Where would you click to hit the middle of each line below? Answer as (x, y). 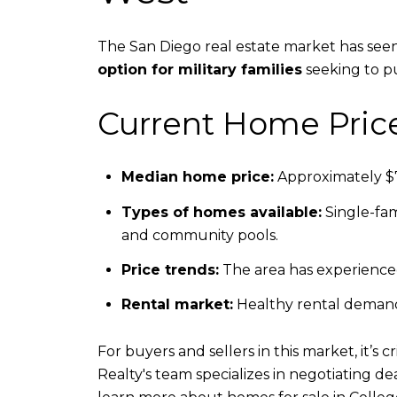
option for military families (200, 70)
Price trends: (170, 269)
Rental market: (177, 305)
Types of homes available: (221, 212)
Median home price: (197, 177)
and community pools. (199, 235)
